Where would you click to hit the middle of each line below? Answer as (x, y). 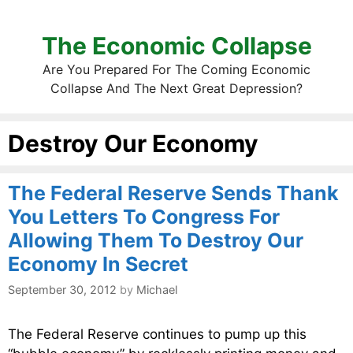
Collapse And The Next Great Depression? (176, 88)
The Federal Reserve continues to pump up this (157, 334)
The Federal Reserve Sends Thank (173, 193)
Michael (157, 290)
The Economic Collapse (176, 46)
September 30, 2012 (62, 290)
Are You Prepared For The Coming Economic (176, 69)
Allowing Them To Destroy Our (156, 240)
